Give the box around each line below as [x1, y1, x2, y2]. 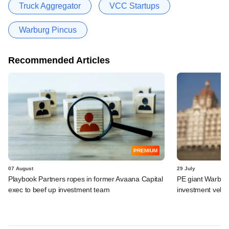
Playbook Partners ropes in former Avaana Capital [8, 174, 163, 183]
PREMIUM [133, 147, 157, 153]
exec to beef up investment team [8, 185, 110, 194]
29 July [177, 165, 195, 171]
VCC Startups [109, 1, 159, 10]
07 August [8, 165, 33, 171]
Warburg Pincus [19, 25, 77, 34]
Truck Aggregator [19, 1, 81, 10]
